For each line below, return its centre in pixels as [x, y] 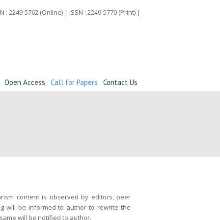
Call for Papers [74, 82]
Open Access [25, 82]
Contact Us [120, 82]
